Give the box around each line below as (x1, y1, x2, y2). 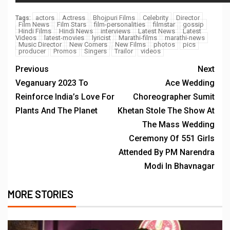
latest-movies (44, 33, 84, 42)
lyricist (92, 33, 111, 42)
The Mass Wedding (142, 119, 215, 129)
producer (18, 47, 46, 55)
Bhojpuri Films (93, 13, 135, 22)
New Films (115, 40, 146, 48)
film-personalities (94, 20, 145, 28)
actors (35, 13, 54, 22)
